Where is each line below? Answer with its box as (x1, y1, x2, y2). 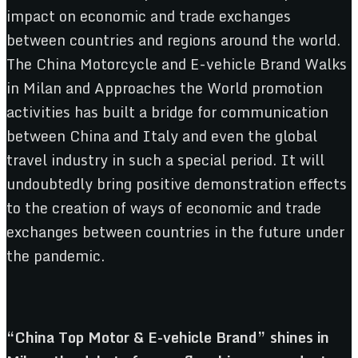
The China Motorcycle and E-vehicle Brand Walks (6, 51, 347, 76)
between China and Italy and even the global (6, 123, 317, 148)
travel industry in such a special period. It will (6, 147, 324, 172)
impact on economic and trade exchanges (6, 3, 291, 28)
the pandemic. (6, 243, 105, 268)
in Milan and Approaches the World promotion (6, 75, 323, 100)
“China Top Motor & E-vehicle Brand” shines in (6, 324, 329, 349)
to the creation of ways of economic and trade (6, 195, 321, 220)
